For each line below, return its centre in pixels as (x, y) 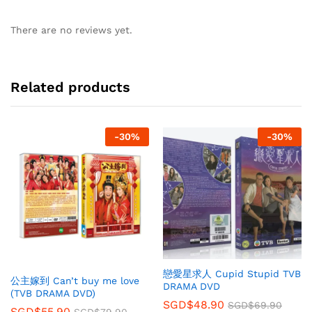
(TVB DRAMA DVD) (53, 294)
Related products (70, 87)
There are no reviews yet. (71, 30)
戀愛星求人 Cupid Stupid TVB (232, 274)
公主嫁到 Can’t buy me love (75, 281)
